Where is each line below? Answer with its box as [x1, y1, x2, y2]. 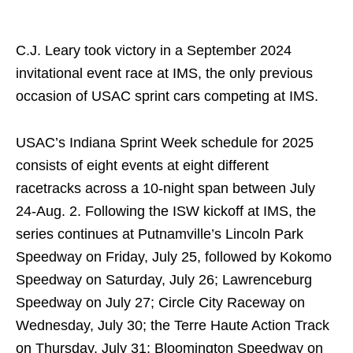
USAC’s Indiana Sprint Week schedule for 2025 [16, 134, 314, 150]
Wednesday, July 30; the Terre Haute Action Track [16, 317, 329, 333]
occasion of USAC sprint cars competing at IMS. [16, 87, 318, 104]
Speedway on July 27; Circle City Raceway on [16, 294, 305, 310]
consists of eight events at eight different [16, 157, 269, 173]
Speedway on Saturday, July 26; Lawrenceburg [16, 271, 312, 288]
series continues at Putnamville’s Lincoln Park [16, 225, 303, 242]
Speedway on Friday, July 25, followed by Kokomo [16, 248, 332, 265]
